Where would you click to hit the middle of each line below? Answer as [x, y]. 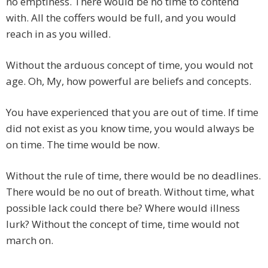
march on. [30, 240]
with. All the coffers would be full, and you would [121, 18]
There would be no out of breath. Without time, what [130, 192]
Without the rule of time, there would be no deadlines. [133, 176]
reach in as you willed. [58, 34]
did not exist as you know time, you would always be [130, 129]
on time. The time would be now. [83, 145]
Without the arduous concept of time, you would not [130, 65]
